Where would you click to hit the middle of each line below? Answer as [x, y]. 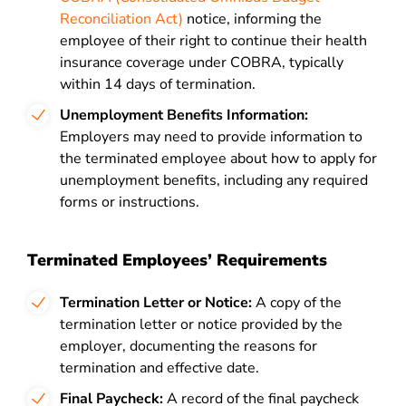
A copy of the [297, 303]
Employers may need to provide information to [211, 137]
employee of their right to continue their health [213, 41]
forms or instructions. [130, 202]
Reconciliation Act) [121, 19]
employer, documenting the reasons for [188, 346]
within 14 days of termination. [158, 84]
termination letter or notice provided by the [201, 324]
